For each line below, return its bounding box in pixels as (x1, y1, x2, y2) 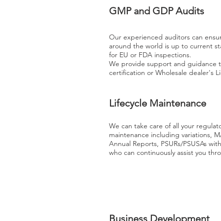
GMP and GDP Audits (109, 5, 204, 17)
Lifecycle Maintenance (109, 97, 206, 109)
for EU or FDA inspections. (109, 50, 193, 59)
